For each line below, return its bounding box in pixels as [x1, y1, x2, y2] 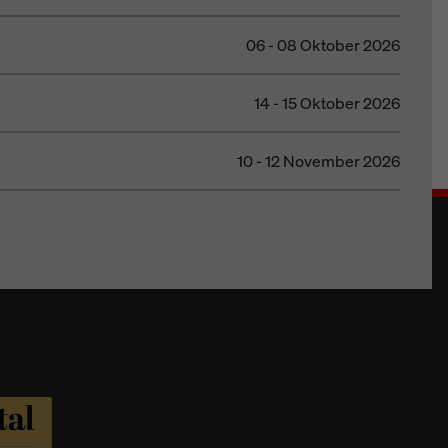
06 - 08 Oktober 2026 [246, 34, 400, 56]
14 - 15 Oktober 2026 [254, 92, 400, 114]
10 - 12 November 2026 [237, 150, 400, 172]
